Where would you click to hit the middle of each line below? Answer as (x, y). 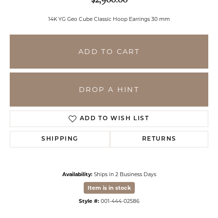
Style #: (89, 201)
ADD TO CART (109, 52)
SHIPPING (60, 139)
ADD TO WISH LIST (114, 119)
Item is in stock (109, 188)
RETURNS (159, 139)
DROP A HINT (109, 89)
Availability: (77, 174)
